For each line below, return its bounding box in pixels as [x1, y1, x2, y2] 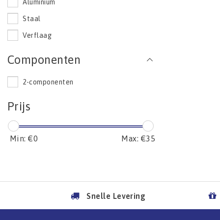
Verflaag [23, 31, 52, 39]
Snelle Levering [86, 191, 146, 200]
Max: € [121, 134, 146, 143]
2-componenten [23, 78, 74, 86]
